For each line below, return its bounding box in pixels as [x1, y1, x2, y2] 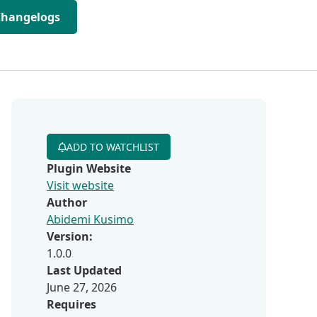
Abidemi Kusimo [47, 212, 134, 227]
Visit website [47, 178, 114, 193]
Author [47, 195, 87, 210]
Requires [47, 296, 96, 312]
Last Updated [47, 263, 122, 278]
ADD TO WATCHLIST [67, 140, 159, 154]
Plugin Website [47, 161, 131, 176]
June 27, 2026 [47, 279, 117, 295]
